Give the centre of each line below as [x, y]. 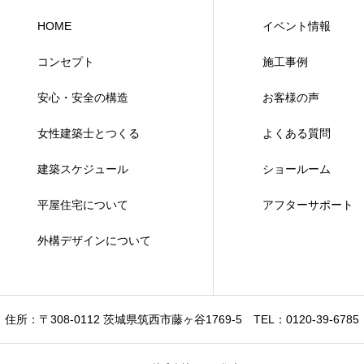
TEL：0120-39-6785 [306, 319]
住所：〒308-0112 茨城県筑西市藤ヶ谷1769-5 [123, 319]
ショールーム [296, 169]
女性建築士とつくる [89, 133]
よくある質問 [296, 133]
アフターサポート [308, 205]
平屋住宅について [83, 205]
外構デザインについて [94, 240]
